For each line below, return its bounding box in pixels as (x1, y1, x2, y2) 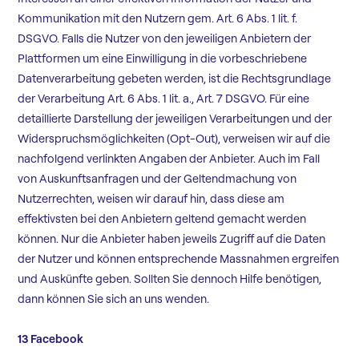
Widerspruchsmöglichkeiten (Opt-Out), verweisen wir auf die (18, 131, 331, 147)
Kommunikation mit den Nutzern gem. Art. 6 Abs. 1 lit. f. (18, 11, 298, 26)
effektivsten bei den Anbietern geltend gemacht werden (18, 212, 307, 227)
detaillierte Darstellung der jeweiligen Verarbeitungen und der (18, 111, 333, 127)
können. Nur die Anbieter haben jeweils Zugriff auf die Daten (18, 232, 326, 247)
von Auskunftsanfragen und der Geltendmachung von (18, 171, 297, 187)
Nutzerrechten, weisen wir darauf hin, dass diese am (18, 192, 285, 207)
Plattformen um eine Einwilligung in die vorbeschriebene (18, 51, 308, 67)
